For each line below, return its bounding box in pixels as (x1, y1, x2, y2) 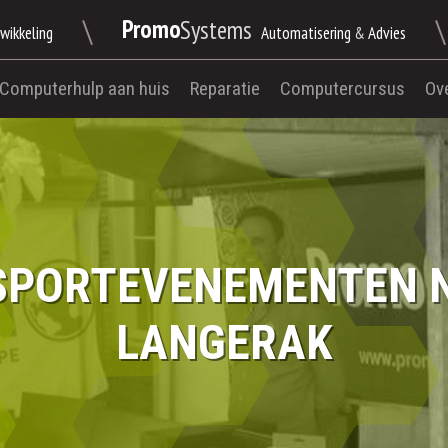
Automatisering (261, 21, 352, 44)
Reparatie (190, 77, 261, 100)
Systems (180, 13, 253, 46)
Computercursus (280, 77, 406, 100)
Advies (368, 21, 407, 44)
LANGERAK (116, 314, 332, 371)
